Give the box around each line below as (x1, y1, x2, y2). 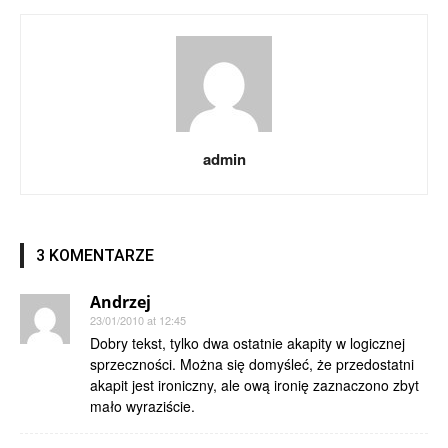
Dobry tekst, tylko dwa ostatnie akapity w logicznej (90, 333, 405, 353)
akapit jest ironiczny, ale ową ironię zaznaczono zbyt (90, 375, 419, 395)
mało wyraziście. (90, 396, 195, 416)
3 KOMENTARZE (36, 246, 154, 265)
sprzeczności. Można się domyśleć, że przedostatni (90, 354, 414, 374)
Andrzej (90, 291, 151, 313)
